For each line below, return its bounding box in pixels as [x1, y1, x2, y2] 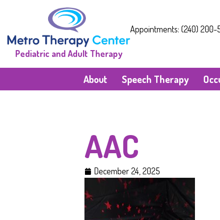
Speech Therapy [121, 73, 189, 86]
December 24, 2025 [94, 165, 160, 177]
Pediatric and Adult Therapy [15, 48, 122, 59]
